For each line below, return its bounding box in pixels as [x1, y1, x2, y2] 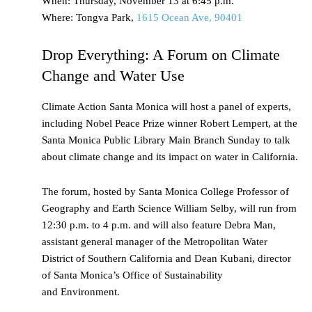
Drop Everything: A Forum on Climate [42, 46, 280, 64]
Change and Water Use [42, 67, 185, 85]
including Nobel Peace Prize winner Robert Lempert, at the [42, 118, 297, 130]
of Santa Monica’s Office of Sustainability [42, 270, 223, 281]
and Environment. [42, 286, 120, 298]
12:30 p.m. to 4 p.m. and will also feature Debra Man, [42, 219, 276, 231]
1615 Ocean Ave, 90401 [136, 12, 242, 24]
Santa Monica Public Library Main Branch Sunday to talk [42, 134, 290, 146]
